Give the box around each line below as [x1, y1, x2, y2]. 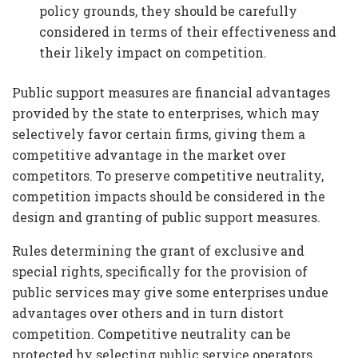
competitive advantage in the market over [12, 145, 286, 163]
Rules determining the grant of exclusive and [12, 241, 304, 259]
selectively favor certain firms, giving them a [12, 125, 305, 142]
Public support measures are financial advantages [12, 83, 330, 101]
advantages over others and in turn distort [12, 304, 284, 321]
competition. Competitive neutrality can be [12, 324, 291, 342]
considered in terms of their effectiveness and [39, 22, 337, 40]
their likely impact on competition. [39, 43, 268, 61]
